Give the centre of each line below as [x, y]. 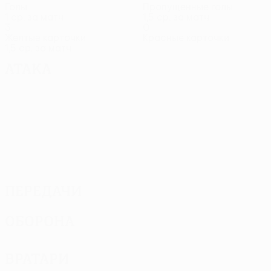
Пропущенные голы [188, 7]
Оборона [40, 221]
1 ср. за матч [34, 17]
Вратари [37, 258]
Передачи [44, 191]
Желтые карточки [45, 38]
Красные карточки [186, 38]
